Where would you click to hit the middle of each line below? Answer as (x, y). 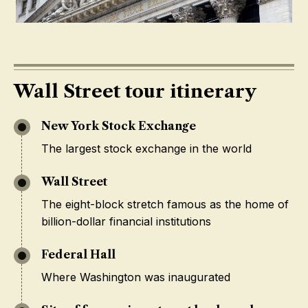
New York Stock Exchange (119, 126)
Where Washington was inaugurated (136, 277)
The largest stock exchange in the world (146, 148)
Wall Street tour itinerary (135, 91)
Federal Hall (78, 254)
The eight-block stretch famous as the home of (165, 204)
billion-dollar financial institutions (126, 221)
